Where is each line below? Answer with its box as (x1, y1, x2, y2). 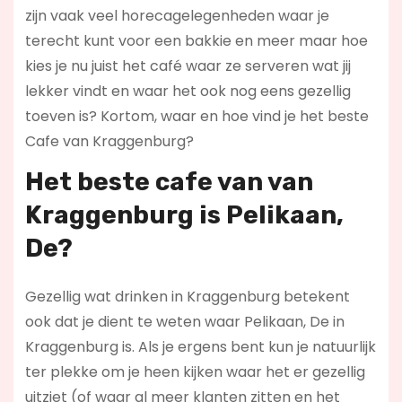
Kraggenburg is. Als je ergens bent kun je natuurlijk (24, 336, 376, 358)
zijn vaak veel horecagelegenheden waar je (24, 4, 329, 26)
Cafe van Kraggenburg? (24, 130, 194, 152)
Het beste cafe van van (24, 167, 313, 197)
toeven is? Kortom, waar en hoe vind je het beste (24, 105, 369, 127)
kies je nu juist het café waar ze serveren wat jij (24, 55, 351, 76)
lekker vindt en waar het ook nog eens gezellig (24, 80, 351, 101)
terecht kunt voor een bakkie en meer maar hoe (24, 30, 368, 51)
